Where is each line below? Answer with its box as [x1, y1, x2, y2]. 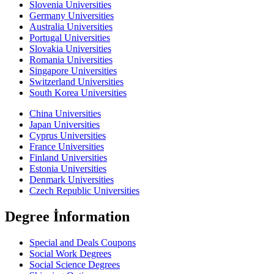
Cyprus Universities [29, 130, 106, 141]
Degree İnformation [5, 209, 130, 225]
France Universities [29, 141, 104, 152]
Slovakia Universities [29, 43, 111, 54]
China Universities [29, 108, 101, 119]
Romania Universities [29, 54, 113, 65]
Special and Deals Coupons [29, 237, 136, 248]
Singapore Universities [29, 65, 117, 76]
